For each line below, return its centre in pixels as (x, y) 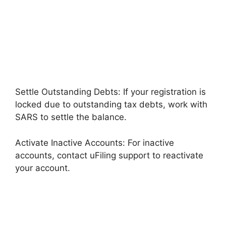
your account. (43, 168)
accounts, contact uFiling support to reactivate (109, 155)
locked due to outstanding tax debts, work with (111, 104)
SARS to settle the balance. (71, 117)
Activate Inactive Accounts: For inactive (95, 143)
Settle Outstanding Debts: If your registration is (110, 92)
